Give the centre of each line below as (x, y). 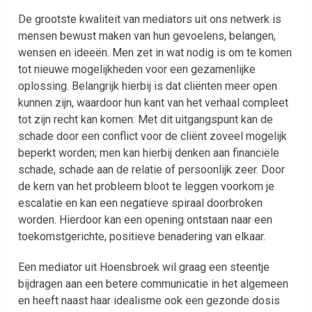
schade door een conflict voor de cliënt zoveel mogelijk (153, 136)
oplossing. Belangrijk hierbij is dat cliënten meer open (148, 86)
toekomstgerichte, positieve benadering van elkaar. (142, 236)
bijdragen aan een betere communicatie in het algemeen (154, 283)
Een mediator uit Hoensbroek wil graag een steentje (144, 267)
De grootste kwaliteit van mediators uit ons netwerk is (150, 19)
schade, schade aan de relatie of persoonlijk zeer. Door (152, 169)
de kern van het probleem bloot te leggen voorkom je (147, 186)
